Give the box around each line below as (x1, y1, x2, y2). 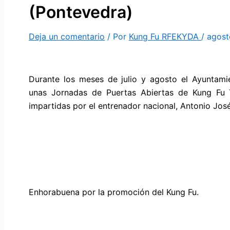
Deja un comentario (29, 31, 105, 42)
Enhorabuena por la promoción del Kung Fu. (29, 187, 199, 198)
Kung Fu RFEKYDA (129, 31, 201, 42)
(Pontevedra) (29, 2, 133, 23)
